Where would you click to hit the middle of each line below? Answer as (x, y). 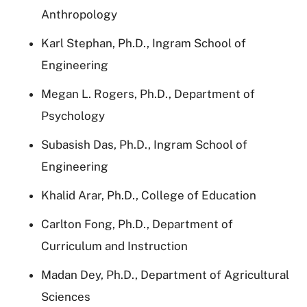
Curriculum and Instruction (116, 246)
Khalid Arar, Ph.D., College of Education (149, 195)
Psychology (73, 115)
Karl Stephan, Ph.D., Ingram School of (144, 43)
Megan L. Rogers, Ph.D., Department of (148, 94)
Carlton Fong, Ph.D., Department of (137, 224)
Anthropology (79, 14)
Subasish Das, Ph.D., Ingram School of (144, 144)
